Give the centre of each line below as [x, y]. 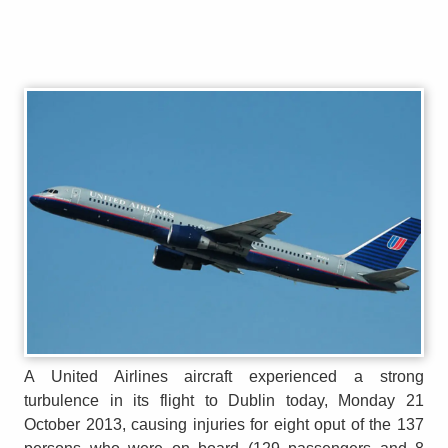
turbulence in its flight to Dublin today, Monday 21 [224, 400]
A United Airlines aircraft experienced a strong [224, 376]
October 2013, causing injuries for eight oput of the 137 [224, 424]
